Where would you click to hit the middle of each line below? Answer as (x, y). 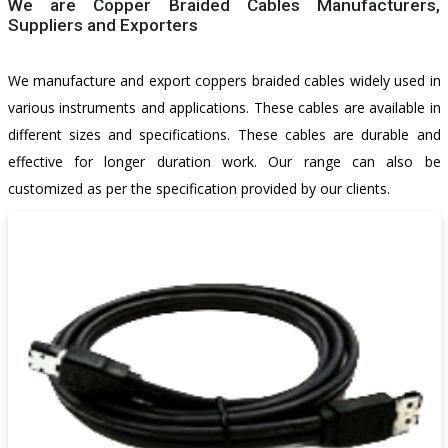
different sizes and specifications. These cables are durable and (224, 135)
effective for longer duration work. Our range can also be (224, 162)
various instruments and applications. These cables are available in (224, 108)
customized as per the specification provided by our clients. (198, 189)
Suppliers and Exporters (102, 25)
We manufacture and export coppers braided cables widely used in (224, 81)
